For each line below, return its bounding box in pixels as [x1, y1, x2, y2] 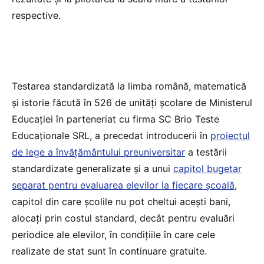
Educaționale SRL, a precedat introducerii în [12, 129, 210, 141]
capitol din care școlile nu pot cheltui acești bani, [12, 195, 230, 207]
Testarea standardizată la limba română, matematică [12, 80, 246, 92]
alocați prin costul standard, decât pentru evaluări [12, 212, 235, 224]
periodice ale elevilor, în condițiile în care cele [12, 228, 215, 240]
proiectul [210, 129, 250, 141]
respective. [12, 9, 61, 21]
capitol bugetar [173, 162, 242, 174]
